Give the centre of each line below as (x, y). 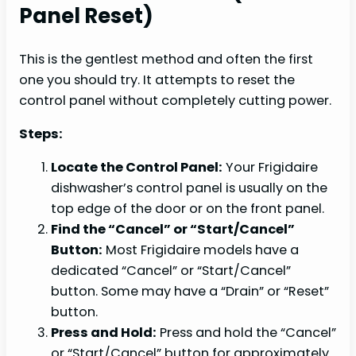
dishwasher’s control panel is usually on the (189, 188)
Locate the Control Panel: (137, 168)
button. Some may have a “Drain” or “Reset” (190, 292)
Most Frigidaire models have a (201, 250)
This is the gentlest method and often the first (166, 59)
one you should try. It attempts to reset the (157, 79)
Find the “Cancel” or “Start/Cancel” (173, 230)
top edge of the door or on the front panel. (188, 209)
